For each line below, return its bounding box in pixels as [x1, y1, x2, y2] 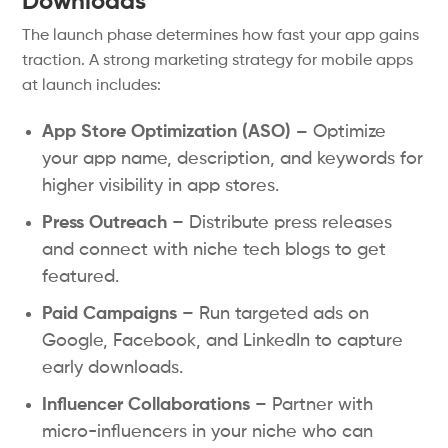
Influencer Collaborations [42, 396, 251, 414]
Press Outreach [42, 214, 168, 232]
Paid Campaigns [42, 305, 178, 323]
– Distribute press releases [167, 214, 393, 232]
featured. [42, 268, 120, 286]
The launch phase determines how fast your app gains [22, 28, 420, 44]
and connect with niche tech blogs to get [42, 241, 387, 259]
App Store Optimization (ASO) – [42, 123, 309, 141]
